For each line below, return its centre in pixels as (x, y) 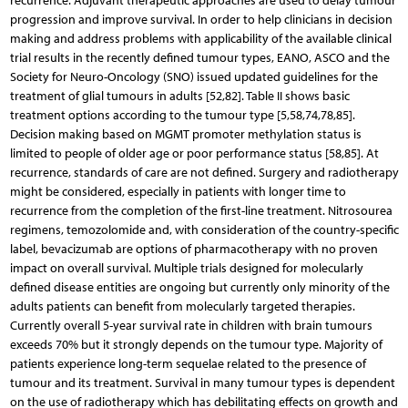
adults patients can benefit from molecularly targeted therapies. (182, 306)
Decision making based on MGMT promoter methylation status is (185, 134)
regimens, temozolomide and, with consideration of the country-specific (204, 229)
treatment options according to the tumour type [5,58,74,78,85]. (182, 115)
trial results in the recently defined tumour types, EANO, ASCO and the (199, 57)
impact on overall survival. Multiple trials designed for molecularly (186, 268)
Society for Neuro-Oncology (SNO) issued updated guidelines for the (194, 76)
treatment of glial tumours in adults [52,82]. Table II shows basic (179, 96)
